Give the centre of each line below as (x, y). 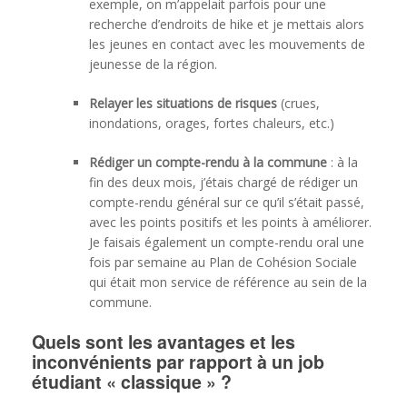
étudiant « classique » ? (132, 382)
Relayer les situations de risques (183, 104)
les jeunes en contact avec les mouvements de (227, 45)
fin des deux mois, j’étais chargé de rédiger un (223, 183)
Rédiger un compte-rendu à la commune (210, 163)
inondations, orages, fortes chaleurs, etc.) (212, 124)
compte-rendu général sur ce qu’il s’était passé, (227, 203)
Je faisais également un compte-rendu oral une (227, 243)
